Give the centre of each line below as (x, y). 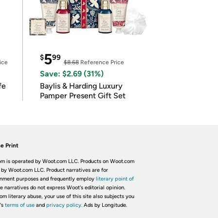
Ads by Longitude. (105, 205)
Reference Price (101, 62)
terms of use (19, 205)
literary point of (115, 179)
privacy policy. (64, 205)
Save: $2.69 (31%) (72, 74)
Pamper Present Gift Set (82, 96)
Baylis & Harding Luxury (69, 86)
